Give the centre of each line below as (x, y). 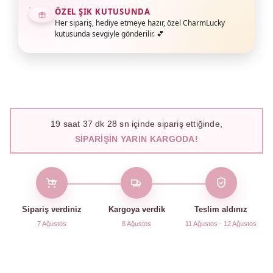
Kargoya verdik (136, 209)
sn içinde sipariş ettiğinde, (170, 123)
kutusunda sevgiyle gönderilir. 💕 (109, 34)
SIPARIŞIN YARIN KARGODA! (136, 139)
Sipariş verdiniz (52, 209)
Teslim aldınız (221, 209)
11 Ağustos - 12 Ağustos (221, 224)
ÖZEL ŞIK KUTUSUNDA (103, 12)
